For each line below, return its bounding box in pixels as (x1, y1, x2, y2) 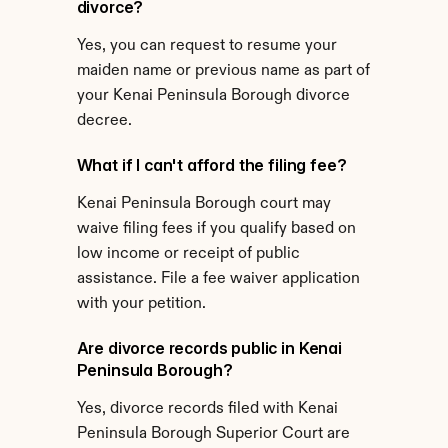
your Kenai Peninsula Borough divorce (76, 88, 350, 104)
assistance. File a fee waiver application (76, 271, 360, 287)
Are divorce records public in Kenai (76, 338, 342, 358)
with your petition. (76, 296, 206, 312)
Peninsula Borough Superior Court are (76, 426, 350, 442)
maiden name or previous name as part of (76, 63, 370, 79)
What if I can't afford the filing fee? (76, 155, 347, 175)
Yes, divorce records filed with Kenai (76, 401, 338, 417)
